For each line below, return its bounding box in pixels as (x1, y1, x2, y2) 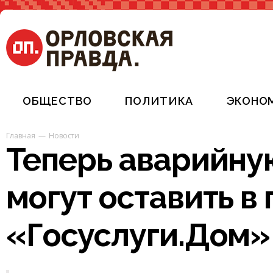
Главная (6, 130, 35, 141)
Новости (49, 130, 79, 141)
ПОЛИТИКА (125, 94, 194, 107)
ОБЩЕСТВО (23, 94, 92, 107)
